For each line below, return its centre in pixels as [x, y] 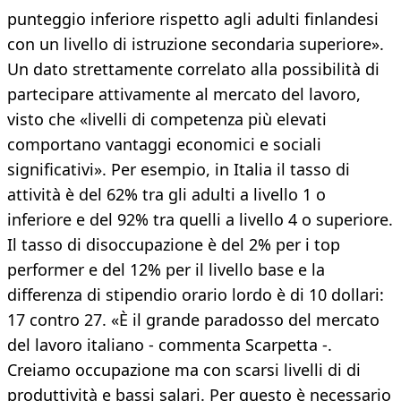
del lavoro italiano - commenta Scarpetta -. [170, 345]
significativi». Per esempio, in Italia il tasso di [179, 170]
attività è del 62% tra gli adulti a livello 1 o [166, 195]
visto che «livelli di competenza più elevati [167, 119]
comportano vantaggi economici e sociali [164, 145]
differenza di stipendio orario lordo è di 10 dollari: [196, 295]
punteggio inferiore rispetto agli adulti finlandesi [193, 19]
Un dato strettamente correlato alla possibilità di [193, 69]
